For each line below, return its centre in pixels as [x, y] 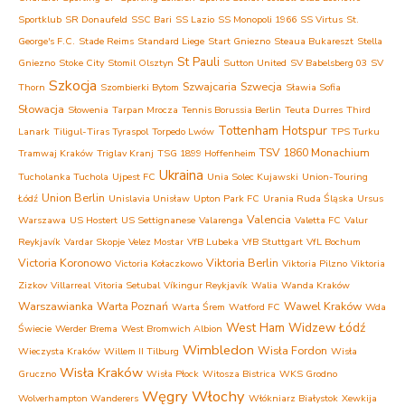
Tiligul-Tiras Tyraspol [101, 131]
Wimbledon [218, 349]
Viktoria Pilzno [315, 263]
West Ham [255, 327]
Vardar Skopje [94, 241]
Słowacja [41, 108]
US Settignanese [158, 220]
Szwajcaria [210, 86]
